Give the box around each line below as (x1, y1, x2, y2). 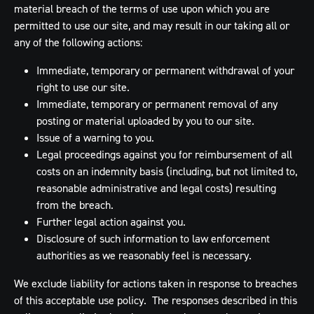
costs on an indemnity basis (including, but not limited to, (36, 164, 297, 178)
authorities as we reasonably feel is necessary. (36, 248, 252, 262)
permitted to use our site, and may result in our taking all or (14, 18, 289, 32)
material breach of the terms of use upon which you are (14, 1, 270, 15)
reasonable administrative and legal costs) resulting (36, 181, 276, 195)
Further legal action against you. (36, 214, 186, 228)
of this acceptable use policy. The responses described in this (14, 293, 297, 307)
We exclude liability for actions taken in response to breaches (14, 276, 297, 290)
